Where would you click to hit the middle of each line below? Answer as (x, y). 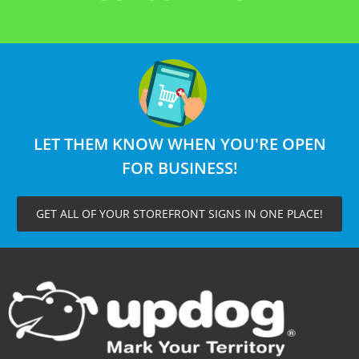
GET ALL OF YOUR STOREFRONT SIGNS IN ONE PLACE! (179, 213)
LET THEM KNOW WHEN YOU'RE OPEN (179, 143)
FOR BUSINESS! (179, 167)
